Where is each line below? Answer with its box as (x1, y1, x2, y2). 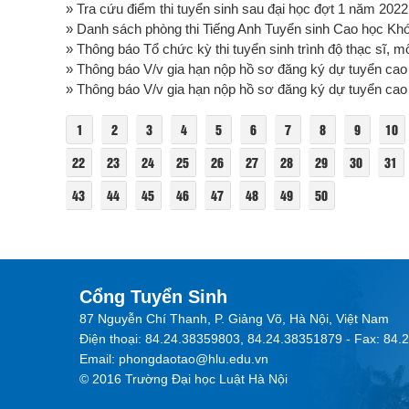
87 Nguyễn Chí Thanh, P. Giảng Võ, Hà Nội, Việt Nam (79, 311, 389, 327)
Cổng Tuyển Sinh (79, 287, 227, 308)
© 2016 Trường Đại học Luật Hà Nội (79, 372, 288, 387)
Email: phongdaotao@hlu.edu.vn (79, 351, 268, 367)
